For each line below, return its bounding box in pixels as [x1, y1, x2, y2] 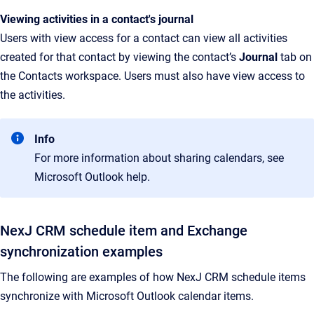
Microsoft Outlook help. [34, 170, 150, 184]
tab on [278, 50, 312, 64]
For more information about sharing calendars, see [34, 151, 284, 165]
